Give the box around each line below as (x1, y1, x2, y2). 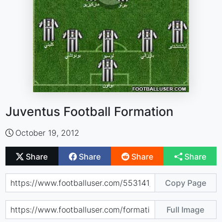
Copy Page (165, 177, 206, 188)
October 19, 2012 (15, 128, 80, 138)
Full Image (166, 204, 205, 215)
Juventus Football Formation (5, 104, 174, 119)
